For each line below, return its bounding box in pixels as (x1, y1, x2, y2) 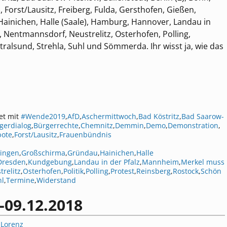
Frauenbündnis (59, 130, 111, 140)
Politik (63, 166, 84, 176)
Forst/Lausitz (14, 130, 57, 140)
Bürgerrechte (33, 121, 79, 131)
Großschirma (21, 148, 65, 158)
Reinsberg (136, 166, 171, 176)
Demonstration (168, 121, 218, 131)
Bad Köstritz (138, 111, 179, 122)
